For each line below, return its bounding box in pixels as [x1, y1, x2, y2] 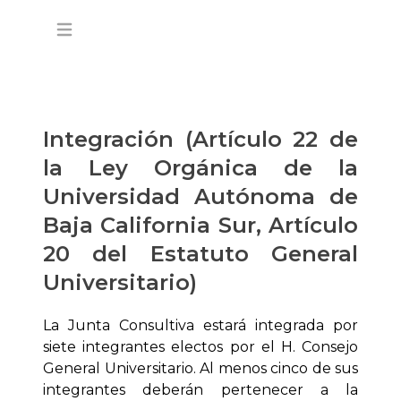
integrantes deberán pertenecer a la [43, 381, 358, 399]
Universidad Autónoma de [43, 183, 358, 210]
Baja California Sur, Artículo [43, 212, 358, 239]
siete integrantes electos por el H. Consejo [43, 338, 358, 356]
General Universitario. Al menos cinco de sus [43, 360, 358, 378]
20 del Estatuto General [43, 241, 358, 268]
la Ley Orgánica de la [43, 155, 358, 182]
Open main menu [63, 30, 191, 47]
